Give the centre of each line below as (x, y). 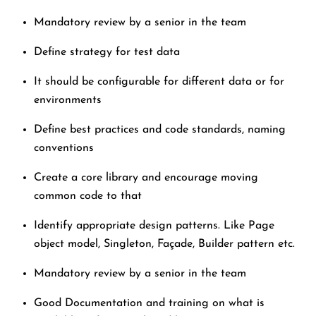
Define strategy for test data (107, 53)
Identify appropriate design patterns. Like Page (154, 226)
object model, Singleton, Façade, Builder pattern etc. (164, 244)
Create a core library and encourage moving (146, 178)
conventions (64, 148)
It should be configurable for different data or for (159, 82)
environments (68, 101)
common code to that (88, 196)
